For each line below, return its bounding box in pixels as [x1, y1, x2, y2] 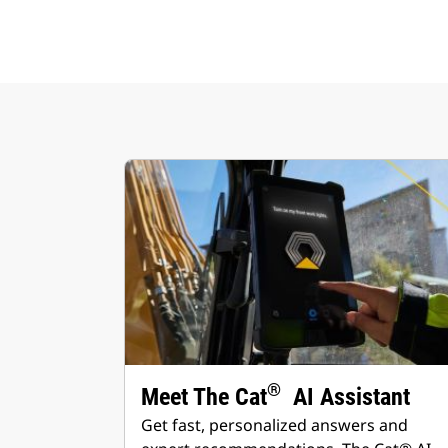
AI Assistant [281, 383, 410, 411]
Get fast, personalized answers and [141, 414, 408, 436]
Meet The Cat [141, 383, 267, 411]
